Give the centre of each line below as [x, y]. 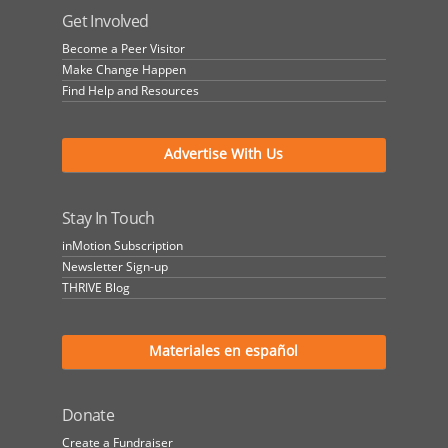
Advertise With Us [224, 153]
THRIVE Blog [96, 287]
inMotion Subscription [123, 245]
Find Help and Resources [131, 90]
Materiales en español [224, 350]
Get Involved [105, 20]
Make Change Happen [124, 69]
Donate [88, 414]
